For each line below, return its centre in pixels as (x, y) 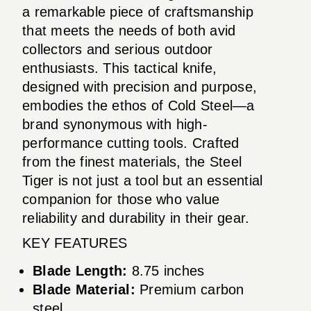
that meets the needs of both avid (129, 30)
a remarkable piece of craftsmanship (138, 11)
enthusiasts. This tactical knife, (120, 68)
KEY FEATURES (75, 243)
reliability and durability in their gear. (136, 218)
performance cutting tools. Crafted (131, 143)
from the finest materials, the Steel (132, 161)
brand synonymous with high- (115, 124)
